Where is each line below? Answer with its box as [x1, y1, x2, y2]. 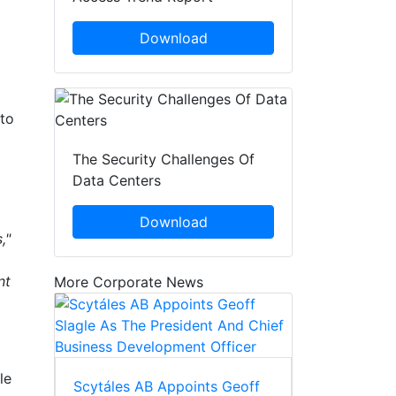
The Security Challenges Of [72, 150, 255, 169]
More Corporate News [54, 273, 203, 292]
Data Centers [72, 171, 161, 190]
